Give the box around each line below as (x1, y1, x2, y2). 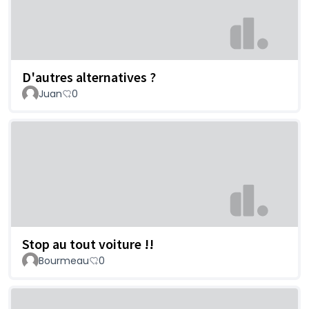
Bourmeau (39, 253, 89, 268)
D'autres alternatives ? (22, 68, 156, 86)
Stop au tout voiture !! (22, 235, 154, 252)
